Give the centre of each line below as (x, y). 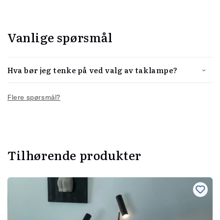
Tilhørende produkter (74, 155)
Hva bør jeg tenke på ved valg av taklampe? (93, 70)
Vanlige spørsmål (60, 37)
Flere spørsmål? (34, 97)
